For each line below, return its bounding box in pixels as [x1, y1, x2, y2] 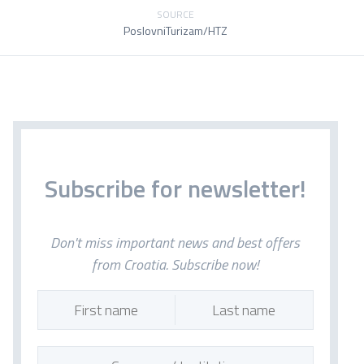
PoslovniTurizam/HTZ [123, 22, 227, 39]
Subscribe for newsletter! [44, 170, 306, 207]
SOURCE [156, 6, 194, 22]
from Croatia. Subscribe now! [92, 253, 259, 275]
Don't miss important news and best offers [50, 232, 301, 253]
